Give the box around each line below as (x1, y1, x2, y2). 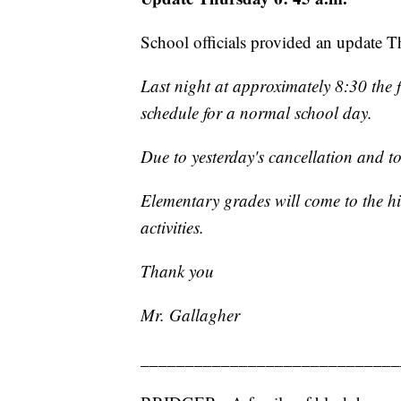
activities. (141, 216, 204, 239)
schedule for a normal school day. (141, 101, 372, 124)
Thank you (141, 260, 214, 283)
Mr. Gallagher (141, 303, 240, 327)
